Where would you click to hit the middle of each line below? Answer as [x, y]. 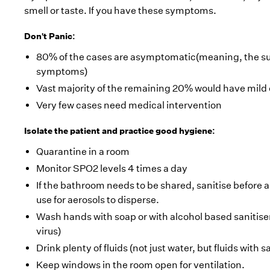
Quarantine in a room [83, 152]
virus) [49, 231]
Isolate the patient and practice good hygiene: [120, 131]
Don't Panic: [50, 36]
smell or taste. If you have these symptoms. [120, 11]
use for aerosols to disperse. [98, 200]
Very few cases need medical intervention [129, 105]
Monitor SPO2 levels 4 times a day [112, 168]
